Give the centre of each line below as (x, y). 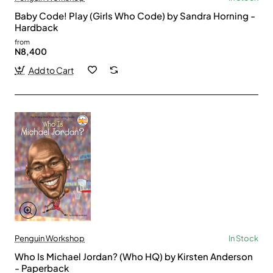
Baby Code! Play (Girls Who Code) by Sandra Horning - (135, 15)
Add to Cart (51, 70)
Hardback (36, 27)
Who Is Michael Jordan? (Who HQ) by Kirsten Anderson (134, 256)
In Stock (243, 238)
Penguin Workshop (50, 238)
